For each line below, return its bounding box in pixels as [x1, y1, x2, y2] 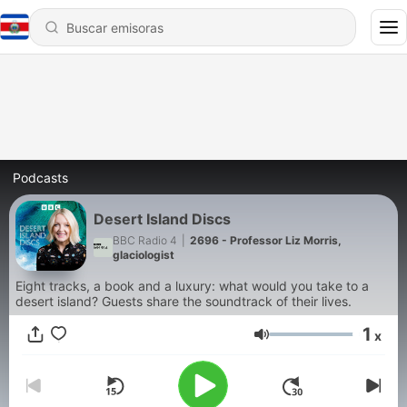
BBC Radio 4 [113, 233, 177, 247]
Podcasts [13, 170, 68, 185]
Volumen [268, 333, 328, 352]
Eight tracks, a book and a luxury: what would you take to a [15, 278, 369, 293]
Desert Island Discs [94, 209, 231, 228]
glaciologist [113, 247, 174, 262]
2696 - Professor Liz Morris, [190, 233, 342, 247]
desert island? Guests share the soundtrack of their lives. [15, 293, 352, 309]
